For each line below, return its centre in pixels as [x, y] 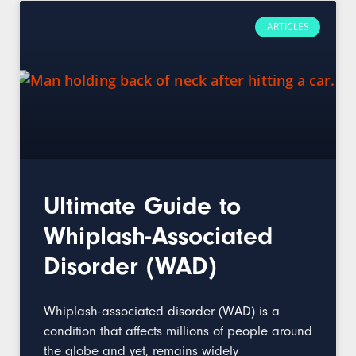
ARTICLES [288, 27]
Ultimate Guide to [142, 206]
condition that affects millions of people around [178, 331]
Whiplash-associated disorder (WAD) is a [162, 311]
